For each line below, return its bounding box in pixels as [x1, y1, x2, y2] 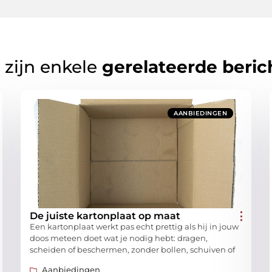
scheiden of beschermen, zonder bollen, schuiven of [30, 244, 235, 254]
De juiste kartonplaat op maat [30, 209, 180, 222]
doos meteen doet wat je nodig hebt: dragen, [30, 233, 208, 243]
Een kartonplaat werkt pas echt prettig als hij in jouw [30, 221, 239, 231]
